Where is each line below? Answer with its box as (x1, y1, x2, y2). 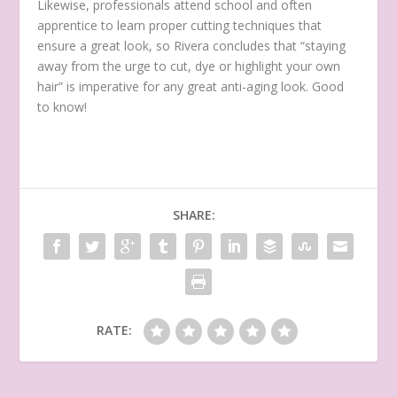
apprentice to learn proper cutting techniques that (37, 16, 323, 34)
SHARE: (173, 206, 215, 223)
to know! (37, 97, 91, 115)
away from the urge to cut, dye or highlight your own (37, 57, 341, 74)
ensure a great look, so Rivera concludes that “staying (37, 36, 346, 54)
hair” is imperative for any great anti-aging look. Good (37, 77, 345, 95)
